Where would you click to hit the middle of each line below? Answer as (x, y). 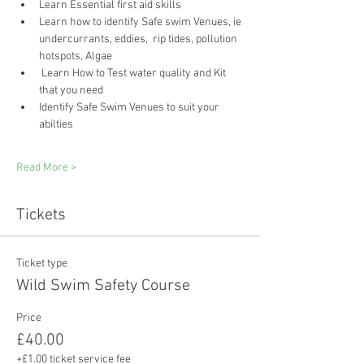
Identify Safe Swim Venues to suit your (130, 107)
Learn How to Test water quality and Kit (134, 73)
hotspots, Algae (76, 56)
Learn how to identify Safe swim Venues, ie (141, 22)
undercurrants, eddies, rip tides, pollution (139, 39)
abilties (56, 124)
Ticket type (42, 263)
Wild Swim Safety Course (103, 286)
